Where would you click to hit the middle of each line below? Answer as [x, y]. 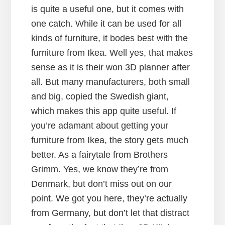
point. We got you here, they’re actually [109, 198]
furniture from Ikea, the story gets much [110, 140]
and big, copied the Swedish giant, [100, 96]
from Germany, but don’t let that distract [110, 213]
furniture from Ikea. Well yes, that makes [112, 53]
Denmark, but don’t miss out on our [102, 184]
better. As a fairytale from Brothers [100, 155]
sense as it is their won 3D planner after [111, 67]
